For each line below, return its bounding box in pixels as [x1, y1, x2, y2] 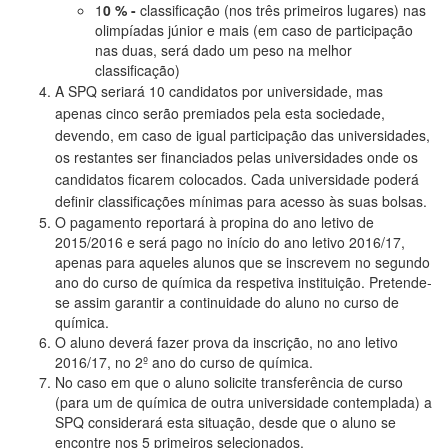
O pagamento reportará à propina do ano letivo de [55, 211, 374, 232]
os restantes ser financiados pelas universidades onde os [55, 146, 418, 167]
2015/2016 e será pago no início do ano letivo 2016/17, [55, 231, 405, 252]
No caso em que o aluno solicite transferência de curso [55, 371, 403, 392]
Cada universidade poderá [251, 168, 419, 189]
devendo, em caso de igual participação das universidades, [55, 124, 430, 145]
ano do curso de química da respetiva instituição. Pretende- [55, 271, 432, 292]
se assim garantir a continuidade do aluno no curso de [55, 291, 399, 312]
